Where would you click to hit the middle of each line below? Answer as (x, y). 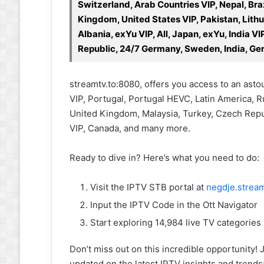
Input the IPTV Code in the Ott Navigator (174, 204)
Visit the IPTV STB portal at (148, 187)
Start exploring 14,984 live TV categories (175, 222)
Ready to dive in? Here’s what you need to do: (164, 157)
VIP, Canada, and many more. (130, 128)
